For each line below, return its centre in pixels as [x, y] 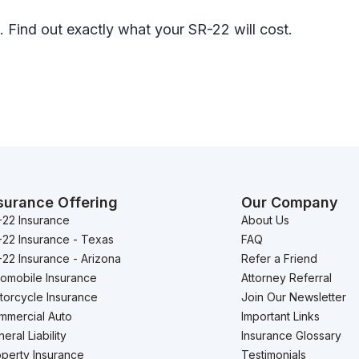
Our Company [290, 202]
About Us [266, 220]
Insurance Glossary [292, 335]
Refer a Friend [280, 258]
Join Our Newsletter [294, 296]
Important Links [281, 316]
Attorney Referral [287, 277]
